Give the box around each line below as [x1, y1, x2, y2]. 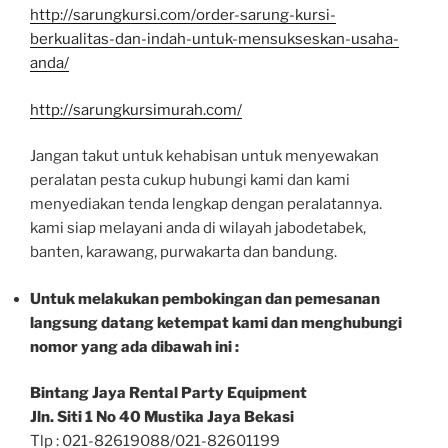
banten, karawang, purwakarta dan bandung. [30, 243, 337, 262]
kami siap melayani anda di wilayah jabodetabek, [30, 219, 366, 238]
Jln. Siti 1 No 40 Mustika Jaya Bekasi [30, 408, 294, 427]
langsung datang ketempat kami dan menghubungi [30, 313, 402, 332]
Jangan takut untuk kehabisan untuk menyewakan [30, 147, 379, 166]
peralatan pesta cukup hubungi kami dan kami [30, 171, 350, 190]
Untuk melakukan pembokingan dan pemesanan [30, 289, 380, 308]
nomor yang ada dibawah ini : [30, 337, 239, 356]
